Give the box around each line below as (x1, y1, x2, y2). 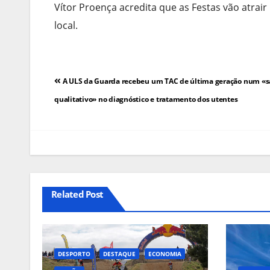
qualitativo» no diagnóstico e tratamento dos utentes (54, 93, 238, 104)
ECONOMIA (148, 249, 181, 258)
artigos (54, 114, 108, 139)
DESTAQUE (103, 249, 136, 258)
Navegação (54, 68, 141, 93)
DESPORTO (58, 249, 90, 258)
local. (54, 18, 78, 32)
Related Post (51, 187, 103, 200)
